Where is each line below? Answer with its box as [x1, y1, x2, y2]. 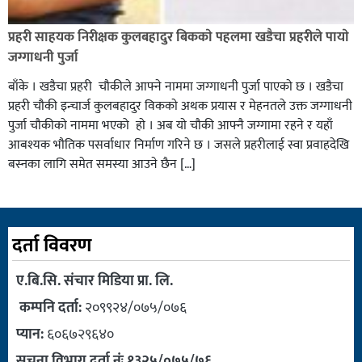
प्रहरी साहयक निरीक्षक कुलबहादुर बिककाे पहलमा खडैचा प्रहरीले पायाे [8, 25, 349, 48]
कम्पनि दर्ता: [16, 295, 82, 320]
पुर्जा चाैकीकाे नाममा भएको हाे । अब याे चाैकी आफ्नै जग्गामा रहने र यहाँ [8, 114, 336, 137]
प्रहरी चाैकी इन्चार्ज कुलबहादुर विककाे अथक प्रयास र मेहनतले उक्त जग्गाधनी [8, 95, 352, 117]
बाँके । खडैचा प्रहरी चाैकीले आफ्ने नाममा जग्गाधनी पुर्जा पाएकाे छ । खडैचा [8, 75, 343, 98]
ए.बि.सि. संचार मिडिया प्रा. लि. [16, 268, 173, 293]
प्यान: [16, 322, 44, 347]
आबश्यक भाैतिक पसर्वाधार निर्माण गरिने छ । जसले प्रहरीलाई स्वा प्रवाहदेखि [8, 133, 349, 156]
